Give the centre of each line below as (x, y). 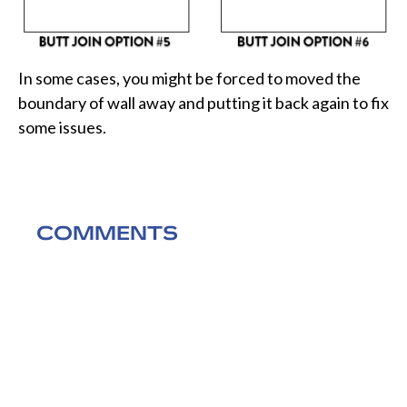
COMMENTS (107, 233)
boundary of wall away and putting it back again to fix (203, 103)
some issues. (62, 128)
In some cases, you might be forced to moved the (189, 79)
